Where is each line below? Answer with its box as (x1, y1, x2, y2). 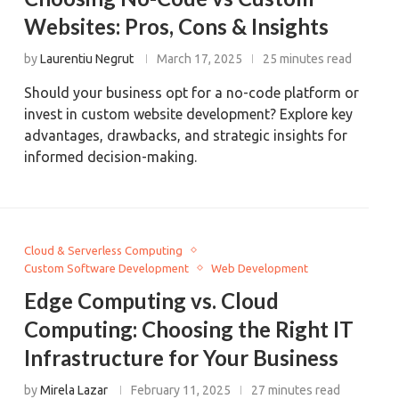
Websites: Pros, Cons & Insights (24, 12, 330, 39)
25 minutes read (263, 51, 353, 66)
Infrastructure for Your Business (24, 344, 339, 370)
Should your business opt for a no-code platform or (24, 84, 360, 101)
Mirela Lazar (40, 382, 109, 397)
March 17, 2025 (157, 51, 243, 66)
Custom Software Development (24, 261, 190, 274)
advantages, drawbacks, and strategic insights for (24, 126, 348, 143)
